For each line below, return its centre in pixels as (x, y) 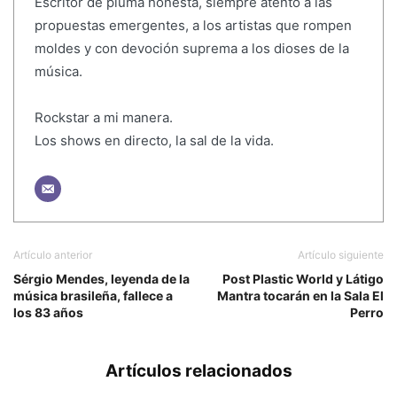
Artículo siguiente (341, 255)
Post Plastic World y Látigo (303, 279)
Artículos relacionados (198, 371)
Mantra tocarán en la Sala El (300, 296)
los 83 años (48, 313)
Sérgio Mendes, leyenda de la (101, 279)
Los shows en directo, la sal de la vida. (154, 140)
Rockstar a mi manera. (103, 117)
